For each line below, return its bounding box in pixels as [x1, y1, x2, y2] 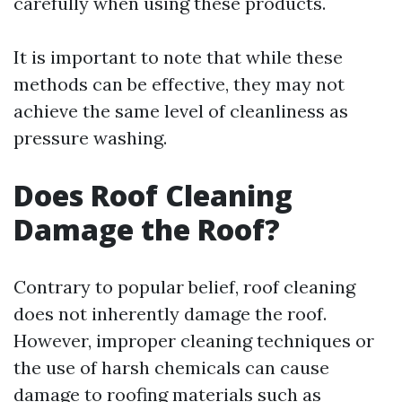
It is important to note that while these [13, 46, 343, 68]
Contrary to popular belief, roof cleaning [13, 275, 355, 298]
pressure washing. [13, 127, 167, 149]
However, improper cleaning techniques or [13, 329, 374, 352]
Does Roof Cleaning [13, 176, 293, 214]
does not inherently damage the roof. [13, 302, 327, 325]
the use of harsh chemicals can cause [13, 356, 329, 379]
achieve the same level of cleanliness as [13, 100, 348, 122]
